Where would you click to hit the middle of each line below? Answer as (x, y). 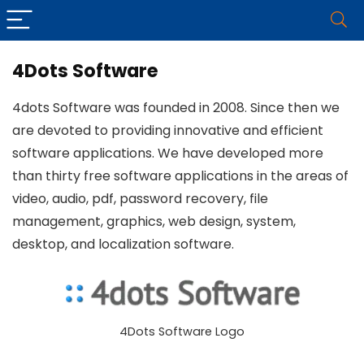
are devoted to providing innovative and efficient (168, 130)
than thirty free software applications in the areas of (180, 176)
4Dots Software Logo (182, 331)
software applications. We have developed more (168, 153)
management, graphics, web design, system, (154, 221)
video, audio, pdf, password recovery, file (140, 199)
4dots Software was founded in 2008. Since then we (176, 108)
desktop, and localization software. (123, 244)
